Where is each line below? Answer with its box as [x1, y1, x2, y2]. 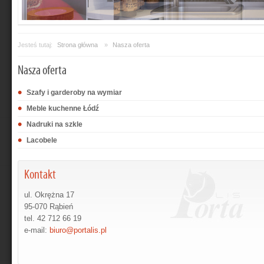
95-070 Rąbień [24, 202, 73, 211]
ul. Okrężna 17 [24, 190, 74, 199]
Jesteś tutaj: [18, 41, 52, 48]
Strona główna [57, 41, 98, 48]
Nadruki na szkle [27, 120, 82, 128]
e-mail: [24, 225, 49, 235]
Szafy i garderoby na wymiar [27, 88, 122, 97]
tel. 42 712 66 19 [24, 213, 81, 223]
